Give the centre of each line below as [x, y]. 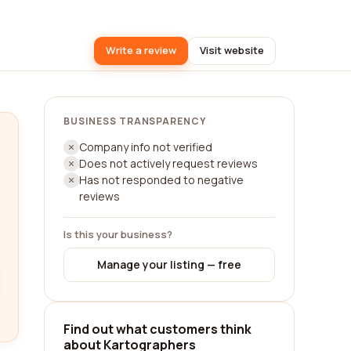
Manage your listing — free [169, 264]
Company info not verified [146, 147]
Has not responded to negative [161, 180]
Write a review [141, 50]
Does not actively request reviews [168, 163]
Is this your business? [118, 234]
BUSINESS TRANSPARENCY [135, 121]
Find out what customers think [157, 329]
